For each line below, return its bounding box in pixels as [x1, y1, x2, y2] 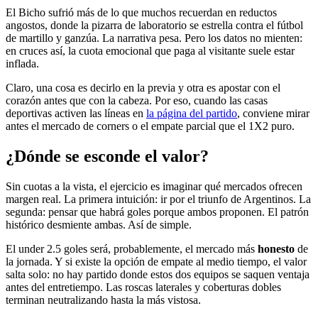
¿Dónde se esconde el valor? [6, 147, 209, 166]
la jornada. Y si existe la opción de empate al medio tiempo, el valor [6, 256, 307, 268]
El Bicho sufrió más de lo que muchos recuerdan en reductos [6, 6, 277, 19]
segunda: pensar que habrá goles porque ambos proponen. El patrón [6, 206, 309, 219]
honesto [258, 243, 295, 256]
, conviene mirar [237, 107, 309, 120]
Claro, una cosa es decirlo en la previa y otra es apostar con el [6, 82, 280, 94]
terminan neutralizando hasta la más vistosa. [6, 294, 201, 307]
